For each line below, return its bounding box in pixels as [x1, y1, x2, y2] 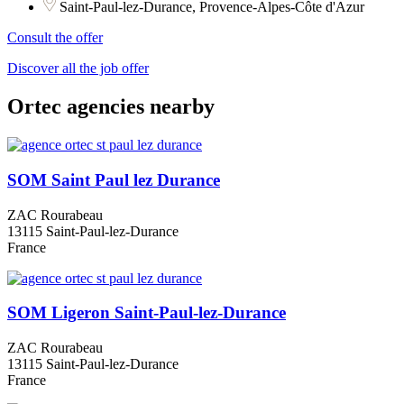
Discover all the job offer [7, 60, 149, 77]
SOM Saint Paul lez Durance [7, 170, 220, 189]
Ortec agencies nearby [7, 95, 215, 119]
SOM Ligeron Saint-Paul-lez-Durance [7, 303, 286, 323]
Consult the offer [7, 30, 103, 46]
